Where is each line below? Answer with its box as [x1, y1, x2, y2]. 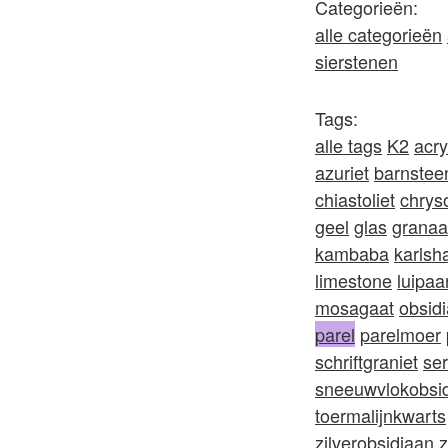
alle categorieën [315, 21, 442, 47]
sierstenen [315, 48, 398, 74]
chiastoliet [315, 186, 395, 212]
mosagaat [315, 294, 394, 320]
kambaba [315, 240, 389, 266]
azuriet [315, 159, 369, 185]
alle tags [315, 132, 382, 158]
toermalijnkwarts [315, 402, 446, 428]
